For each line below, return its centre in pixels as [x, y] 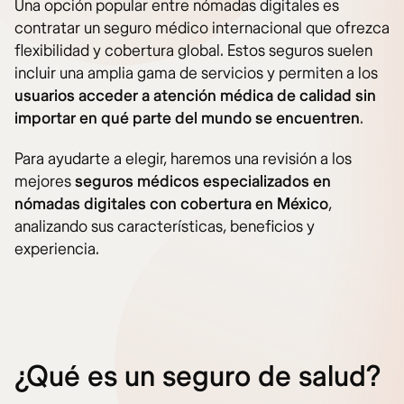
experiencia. [57, 249]
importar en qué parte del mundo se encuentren [187, 119]
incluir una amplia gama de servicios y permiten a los [196, 73]
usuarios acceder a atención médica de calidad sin [195, 96]
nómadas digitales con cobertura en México [171, 204]
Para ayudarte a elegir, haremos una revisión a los [183, 159]
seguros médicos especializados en [203, 182]
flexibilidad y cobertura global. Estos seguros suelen [193, 51]
